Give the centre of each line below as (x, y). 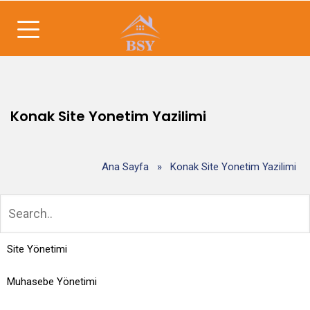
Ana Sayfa (125, 166)
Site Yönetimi (37, 249)
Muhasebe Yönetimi (52, 282)
